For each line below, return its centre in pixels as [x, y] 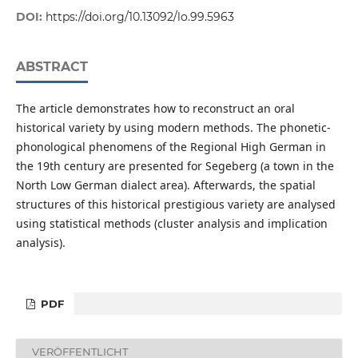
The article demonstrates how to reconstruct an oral [155, 109]
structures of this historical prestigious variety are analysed [175, 205]
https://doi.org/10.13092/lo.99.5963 [139, 17]
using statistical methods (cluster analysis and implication [171, 224]
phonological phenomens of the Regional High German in [171, 147]
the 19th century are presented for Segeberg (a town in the [175, 166]
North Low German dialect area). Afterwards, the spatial [165, 185]
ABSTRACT [52, 67]
